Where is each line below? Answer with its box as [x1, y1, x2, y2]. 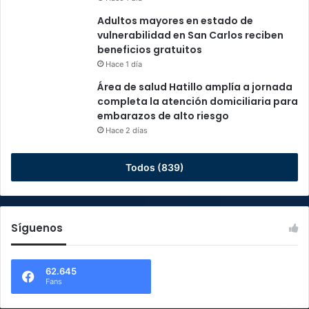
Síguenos [11, 221, 63, 236]
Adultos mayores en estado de [97, 14, 253, 28]
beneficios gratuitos [97, 43, 202, 57]
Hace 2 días [106, 126, 148, 136]
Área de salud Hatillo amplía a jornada [97, 80, 292, 94]
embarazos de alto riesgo [97, 109, 229, 123]
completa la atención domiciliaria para [97, 94, 298, 109]
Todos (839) [125, 161, 184, 174]
